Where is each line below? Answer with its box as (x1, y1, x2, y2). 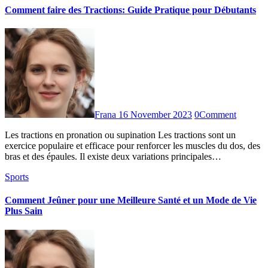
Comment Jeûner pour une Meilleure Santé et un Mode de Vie (5, 195, 257, 206)
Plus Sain (5, 206, 42, 217)
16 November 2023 (118, 109, 192, 120)
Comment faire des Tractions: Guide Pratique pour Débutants (5, 4, 256, 15)
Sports (5, 172, 29, 182)
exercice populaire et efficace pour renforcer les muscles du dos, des (5, 141, 260, 151)
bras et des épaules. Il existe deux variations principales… (5, 151, 221, 162)
